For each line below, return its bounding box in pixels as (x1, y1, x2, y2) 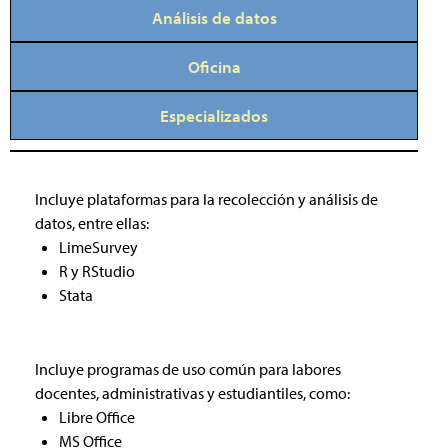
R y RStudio (59, 260, 135, 281)
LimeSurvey (59, 236, 138, 257)
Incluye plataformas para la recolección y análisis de (35, 188, 378, 209)
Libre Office (59, 406, 135, 427)
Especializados (160, 105, 268, 126)
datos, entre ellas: (35, 212, 149, 233)
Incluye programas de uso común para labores (35, 358, 341, 379)
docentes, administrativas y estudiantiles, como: (35, 382, 350, 403)
